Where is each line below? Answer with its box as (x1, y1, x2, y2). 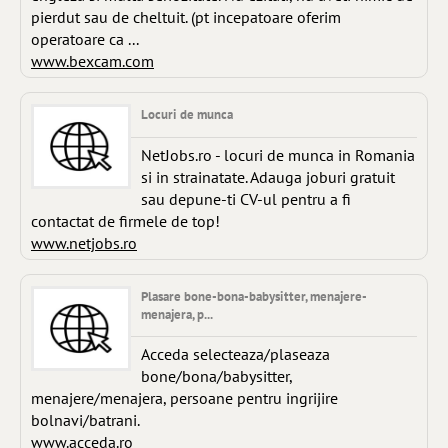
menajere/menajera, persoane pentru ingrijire (31, 388, 338, 409)
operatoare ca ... (31, 29, 139, 50)
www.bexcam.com (31, 51, 154, 72)
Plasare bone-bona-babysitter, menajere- (141, 287, 367, 305)
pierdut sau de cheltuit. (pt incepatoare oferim (31, 7, 341, 28)
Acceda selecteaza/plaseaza (141, 344, 330, 365)
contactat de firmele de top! (31, 210, 220, 231)
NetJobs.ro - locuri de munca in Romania (141, 144, 415, 165)
